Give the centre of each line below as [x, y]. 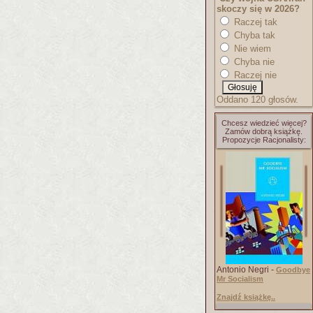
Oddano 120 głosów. [257, 100]
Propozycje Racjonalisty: [264, 140]
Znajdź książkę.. [246, 297]
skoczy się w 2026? [258, 9]
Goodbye [293, 270]
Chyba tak [253, 35]
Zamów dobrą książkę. [264, 131]
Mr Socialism [240, 279]
